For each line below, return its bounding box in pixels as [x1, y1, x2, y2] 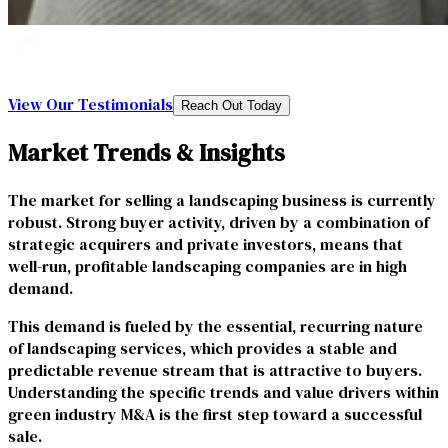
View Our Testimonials [8, 93, 173, 116]
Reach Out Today [181, 98, 282, 114]
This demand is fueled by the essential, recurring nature [8, 315, 423, 338]
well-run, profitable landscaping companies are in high [8, 255, 407, 278]
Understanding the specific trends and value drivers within [8, 381, 439, 404]
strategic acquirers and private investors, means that [8, 233, 403, 256]
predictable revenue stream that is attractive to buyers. [8, 359, 422, 382]
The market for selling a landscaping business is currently [8, 189, 436, 212]
